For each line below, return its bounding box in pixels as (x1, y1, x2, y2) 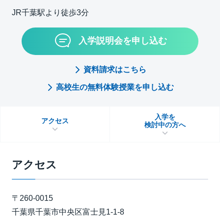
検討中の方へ (144, 120, 186, 129)
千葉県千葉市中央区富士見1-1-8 (12, 208, 124, 216)
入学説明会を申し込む (79, 35, 167, 46)
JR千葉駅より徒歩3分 (12, 8, 89, 17)
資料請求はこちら (83, 65, 146, 74)
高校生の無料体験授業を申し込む (56, 83, 174, 91)
